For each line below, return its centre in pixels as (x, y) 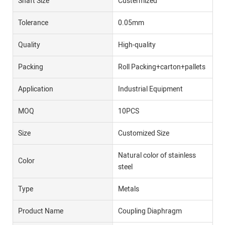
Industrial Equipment (150, 89)
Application (36, 89)
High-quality (137, 45)
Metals (128, 189)
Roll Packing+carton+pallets (161, 67)
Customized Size (143, 133)
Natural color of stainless (157, 155)
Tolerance (33, 23)
